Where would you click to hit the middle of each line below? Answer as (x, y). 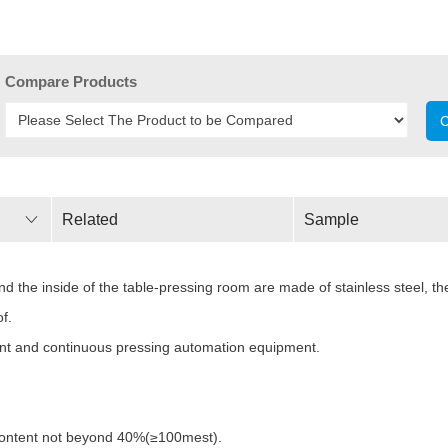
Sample (331, 219)
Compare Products (70, 81)
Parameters (102, 264)
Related (89, 219)
